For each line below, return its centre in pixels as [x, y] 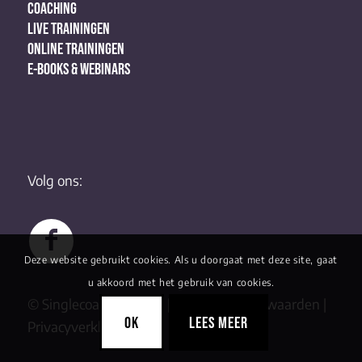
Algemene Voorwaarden [246, 304]
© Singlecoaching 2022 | [100, 304]
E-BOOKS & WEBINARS [78, 69]
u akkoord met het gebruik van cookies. [181, 283]
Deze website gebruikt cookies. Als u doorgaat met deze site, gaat [181, 260]
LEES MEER [218, 323]
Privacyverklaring [80, 327]
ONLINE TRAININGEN [76, 49]
